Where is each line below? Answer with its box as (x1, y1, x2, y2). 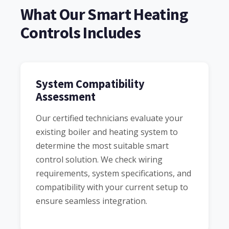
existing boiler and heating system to (36, 126, 178, 138)
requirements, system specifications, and (36, 167, 191, 179)
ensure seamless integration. (36, 195, 147, 207)
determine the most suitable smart (36, 140, 169, 151)
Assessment (36, 89, 96, 104)
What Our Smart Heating (20, 4, 188, 25)
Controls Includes (20, 22, 141, 43)
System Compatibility (36, 76, 145, 91)
